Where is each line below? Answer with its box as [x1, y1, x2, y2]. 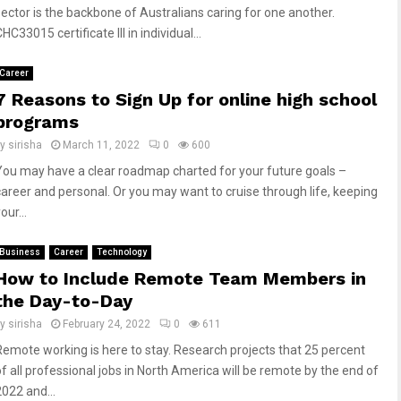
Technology [97, 247, 147, 257]
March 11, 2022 [63, 139, 140, 151]
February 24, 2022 [63, 318, 150, 330]
